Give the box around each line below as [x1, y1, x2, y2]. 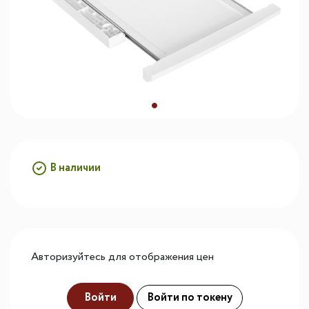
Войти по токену [146, 290, 232, 306]
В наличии [50, 160, 101, 177]
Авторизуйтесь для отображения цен [31, 249, 214, 266]
